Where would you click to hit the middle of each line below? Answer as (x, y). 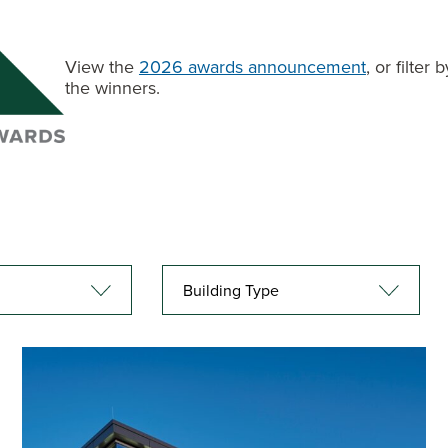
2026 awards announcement (252, 66)
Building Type (231, 289)
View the (101, 66)
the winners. (112, 87)
